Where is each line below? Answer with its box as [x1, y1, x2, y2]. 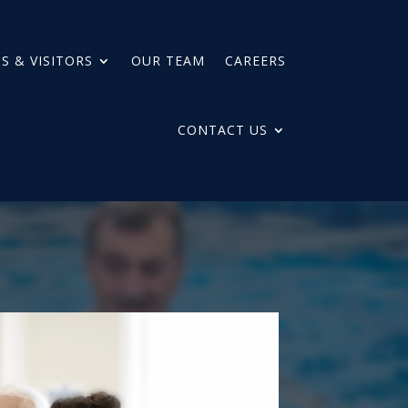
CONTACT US [177, 121, 268, 138]
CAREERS [224, 52, 286, 69]
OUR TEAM [130, 52, 205, 69]
